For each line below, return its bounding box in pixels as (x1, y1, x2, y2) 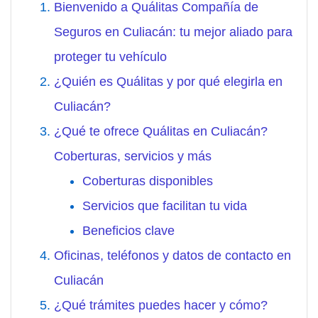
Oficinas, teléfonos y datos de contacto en (54, 248, 291, 263)
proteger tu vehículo (54, 50, 167, 65)
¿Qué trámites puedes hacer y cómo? (54, 298, 268, 313)
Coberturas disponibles (82, 174, 213, 189)
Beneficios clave (82, 224, 175, 238)
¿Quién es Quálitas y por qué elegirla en (54, 75, 283, 89)
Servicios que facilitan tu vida (82, 199, 247, 214)
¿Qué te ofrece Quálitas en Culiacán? (54, 124, 268, 139)
